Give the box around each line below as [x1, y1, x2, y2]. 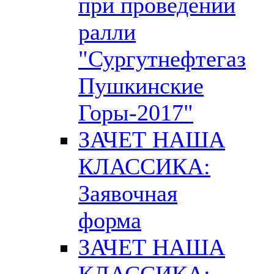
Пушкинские [78, 72, 204, 98]
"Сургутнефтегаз [78, 45, 246, 72]
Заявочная [78, 180, 177, 206]
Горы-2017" [78, 99, 193, 125]
